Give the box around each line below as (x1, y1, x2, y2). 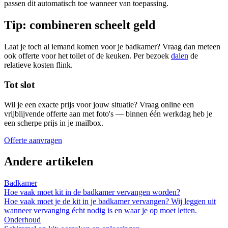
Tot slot (4, 79, 35, 90)
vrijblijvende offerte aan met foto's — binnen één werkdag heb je (4, 109, 212, 118)
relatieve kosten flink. (4, 61, 73, 70)
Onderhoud (4, 215, 41, 224)
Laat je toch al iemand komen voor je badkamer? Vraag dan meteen (4, 42, 220, 51)
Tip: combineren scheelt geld (4, 18, 155, 32)
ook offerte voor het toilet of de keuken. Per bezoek (4, 51, 171, 61)
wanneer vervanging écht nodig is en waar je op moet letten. (4, 206, 197, 215)
